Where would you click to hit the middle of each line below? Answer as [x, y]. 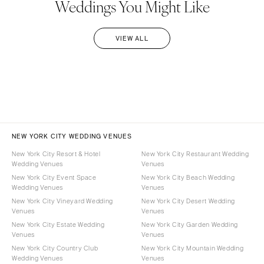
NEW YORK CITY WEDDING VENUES [72, 136]
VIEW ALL [132, 38]
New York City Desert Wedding [188, 201]
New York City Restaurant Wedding [195, 154]
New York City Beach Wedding [188, 177]
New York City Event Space [54, 177]
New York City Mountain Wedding [193, 248]
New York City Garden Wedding [190, 224]
